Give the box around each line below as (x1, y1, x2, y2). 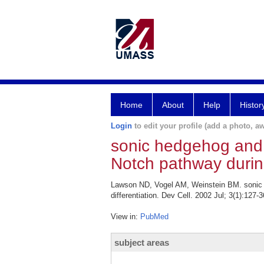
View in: (111, 212, 140, 221)
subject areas (114, 237, 169, 247)
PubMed (140, 212, 169, 221)
